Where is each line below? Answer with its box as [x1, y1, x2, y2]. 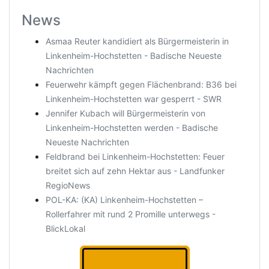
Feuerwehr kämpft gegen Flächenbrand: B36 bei [46, 79, 237, 89]
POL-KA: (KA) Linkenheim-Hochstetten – [46, 195, 203, 205]
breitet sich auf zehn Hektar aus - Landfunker [46, 166, 225, 176]
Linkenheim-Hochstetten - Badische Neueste [46, 50, 222, 61]
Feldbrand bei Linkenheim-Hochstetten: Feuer [46, 151, 225, 162]
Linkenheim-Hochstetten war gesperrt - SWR [46, 94, 222, 104]
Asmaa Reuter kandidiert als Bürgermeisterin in [46, 36, 229, 46]
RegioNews [46, 180, 90, 190]
